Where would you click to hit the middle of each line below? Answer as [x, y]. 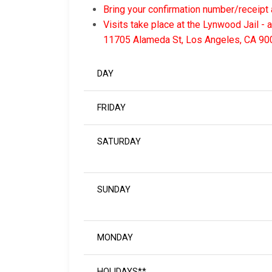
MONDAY [115, 238]
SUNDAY [114, 190]
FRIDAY [112, 108]
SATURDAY [119, 142]
